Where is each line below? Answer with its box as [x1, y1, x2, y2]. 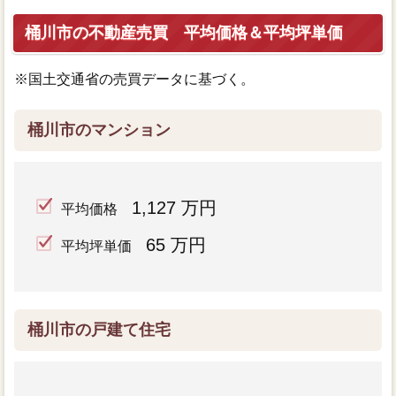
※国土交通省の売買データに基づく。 [13, 71, 255, 87]
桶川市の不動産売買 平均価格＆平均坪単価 [24, 23, 343, 42]
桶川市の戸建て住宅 [27, 320, 171, 339]
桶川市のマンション [27, 120, 171, 139]
